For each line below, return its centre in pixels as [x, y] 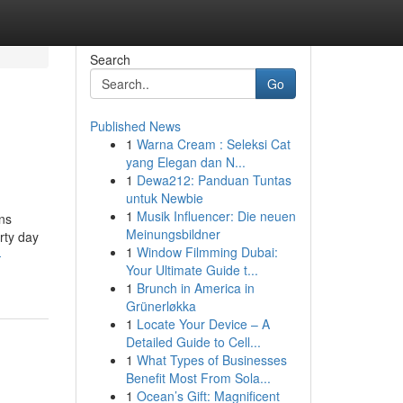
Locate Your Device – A [203, 324]
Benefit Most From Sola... [198, 378]
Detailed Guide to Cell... [193, 342]
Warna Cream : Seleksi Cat [213, 144]
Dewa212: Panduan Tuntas [214, 180]
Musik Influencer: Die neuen [216, 216]
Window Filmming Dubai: [207, 252]
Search [110, 59]
